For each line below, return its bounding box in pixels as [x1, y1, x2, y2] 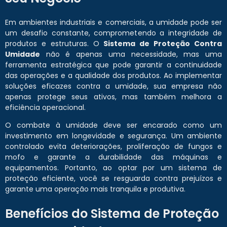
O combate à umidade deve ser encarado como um [5, 120, 222, 131]
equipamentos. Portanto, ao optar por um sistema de [5, 163, 222, 173]
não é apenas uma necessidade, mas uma [40, 49, 222, 60]
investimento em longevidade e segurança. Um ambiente [5, 131, 222, 141]
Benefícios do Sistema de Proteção [5, 205, 219, 222]
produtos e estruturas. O [5, 39, 104, 49]
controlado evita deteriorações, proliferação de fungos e [5, 141, 222, 152]
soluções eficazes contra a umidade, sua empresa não [5, 81, 222, 92]
